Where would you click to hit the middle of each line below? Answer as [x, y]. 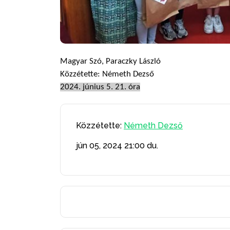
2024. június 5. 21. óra [100, 87]
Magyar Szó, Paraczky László [110, 61]
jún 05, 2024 [99, 145]
